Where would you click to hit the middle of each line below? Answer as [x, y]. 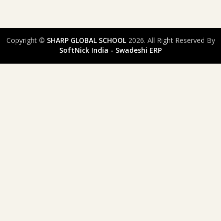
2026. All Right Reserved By [170, 40]
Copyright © [26, 40]
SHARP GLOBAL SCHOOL [86, 40]
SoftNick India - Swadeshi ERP [110, 50]
